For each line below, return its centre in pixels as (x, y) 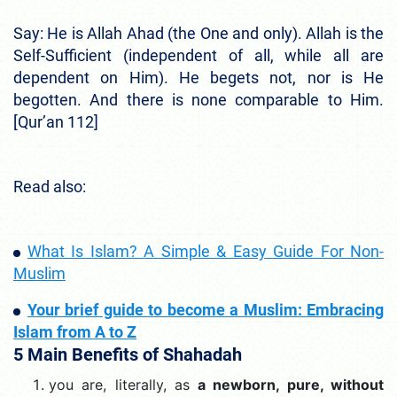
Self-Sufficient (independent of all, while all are (198, 55)
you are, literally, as (124, 384)
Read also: (50, 186)
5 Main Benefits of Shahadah (128, 354)
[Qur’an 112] (56, 121)
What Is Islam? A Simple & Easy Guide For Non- (206, 251)
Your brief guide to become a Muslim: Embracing (206, 309)
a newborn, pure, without (291, 384)
